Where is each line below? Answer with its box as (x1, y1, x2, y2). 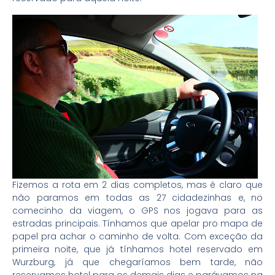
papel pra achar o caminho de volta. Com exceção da (12, 230, 263, 242)
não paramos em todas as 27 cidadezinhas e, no (12, 191, 263, 204)
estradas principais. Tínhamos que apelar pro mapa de (12, 217, 263, 230)
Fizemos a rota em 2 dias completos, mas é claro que (12, 178, 263, 191)
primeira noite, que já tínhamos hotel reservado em (12, 242, 263, 255)
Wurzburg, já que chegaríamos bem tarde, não (12, 255, 263, 268)
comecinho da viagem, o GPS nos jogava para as (12, 204, 263, 217)
